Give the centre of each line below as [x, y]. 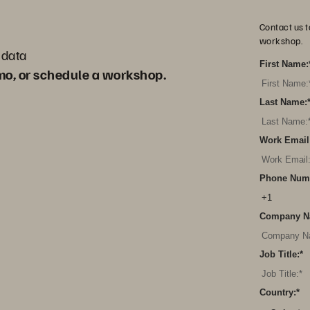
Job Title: [279, 254]
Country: [277, 292]
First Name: [284, 64]
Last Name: [283, 102]
